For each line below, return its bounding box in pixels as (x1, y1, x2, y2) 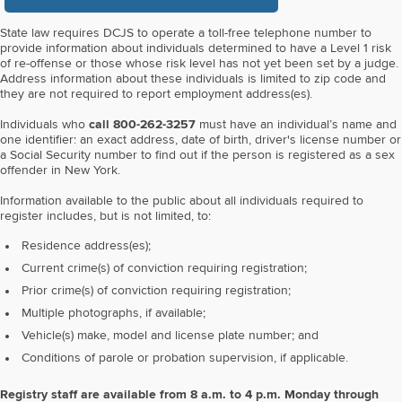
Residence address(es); (22, 240, 151, 253)
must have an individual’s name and (196, 118, 397, 132)
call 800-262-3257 (89, 118, 196, 132)
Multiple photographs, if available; (22, 307, 205, 320)
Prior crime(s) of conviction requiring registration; (22, 284, 291, 298)
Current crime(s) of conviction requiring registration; (22, 262, 307, 275)
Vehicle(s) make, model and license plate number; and (22, 329, 319, 343)
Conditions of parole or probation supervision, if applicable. (22, 352, 348, 365)
